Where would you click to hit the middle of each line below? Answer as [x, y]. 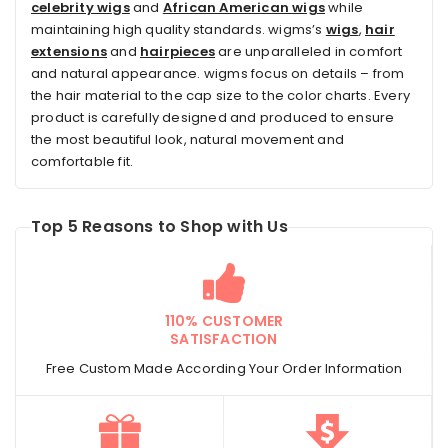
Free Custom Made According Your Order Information [224, 369]
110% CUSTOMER [224, 321]
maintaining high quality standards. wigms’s [178, 30]
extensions [69, 52]
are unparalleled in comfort [309, 52]
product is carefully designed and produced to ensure [213, 118]
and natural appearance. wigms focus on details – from [218, 74]
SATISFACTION [224, 339]
